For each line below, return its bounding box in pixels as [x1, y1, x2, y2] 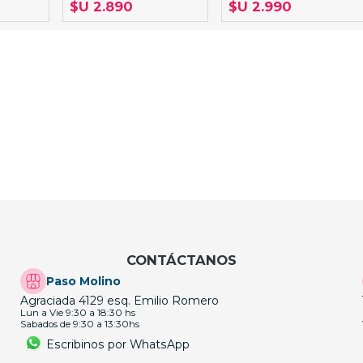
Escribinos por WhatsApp [46, 337, 190, 351]
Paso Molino [46, 275, 122, 288]
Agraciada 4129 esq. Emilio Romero [20, 294, 220, 308]
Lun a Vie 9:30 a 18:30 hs [20, 307, 136, 319]
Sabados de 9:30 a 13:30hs [20, 318, 140, 331]
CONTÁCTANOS [126, 252, 237, 269]
